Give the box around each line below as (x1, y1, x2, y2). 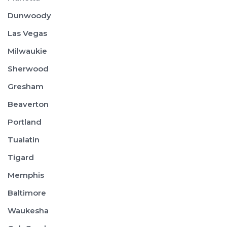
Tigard (8, 153, 34, 162)
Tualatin (8, 135, 40, 144)
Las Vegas (8, 28, 47, 38)
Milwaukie (8, 46, 47, 56)
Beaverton (8, 99, 49, 109)
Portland (8, 117, 42, 127)
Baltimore (8, 188, 46, 198)
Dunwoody (8, 11, 51, 20)
